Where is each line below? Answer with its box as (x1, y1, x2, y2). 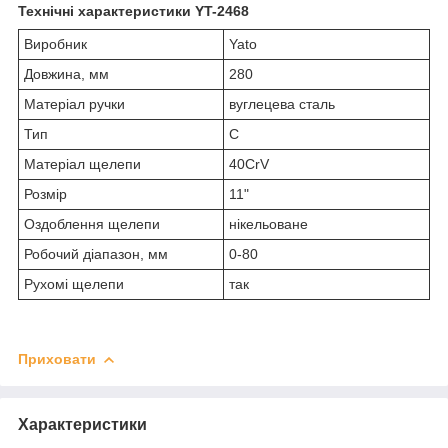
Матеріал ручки (24, 95, 125, 112)
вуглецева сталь (229, 95, 335, 112)
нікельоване (229, 215, 308, 232)
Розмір (24, 185, 67, 202)
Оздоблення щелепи (24, 215, 160, 232)
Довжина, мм (24, 65, 109, 82)
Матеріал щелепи (24, 155, 141, 172)
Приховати (18, 350, 96, 367)
